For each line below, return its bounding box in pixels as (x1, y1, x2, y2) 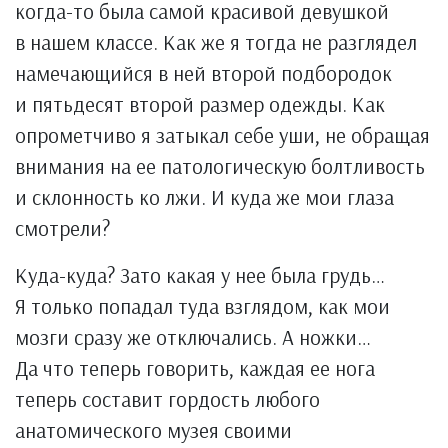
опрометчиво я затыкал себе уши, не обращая (15, 121, 430, 148)
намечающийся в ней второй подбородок (15, 59, 392, 86)
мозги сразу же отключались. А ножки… (15, 323, 371, 350)
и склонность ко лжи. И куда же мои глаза (15, 183, 394, 210)
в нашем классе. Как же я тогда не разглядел (15, 28, 417, 55)
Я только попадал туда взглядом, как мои (15, 292, 390, 319)
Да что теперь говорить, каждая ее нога (15, 354, 375, 381)
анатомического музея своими (15, 416, 292, 443)
